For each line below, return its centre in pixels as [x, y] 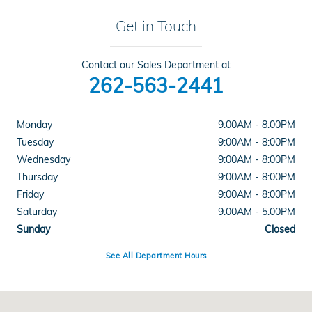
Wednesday [44, 159]
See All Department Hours [156, 256]
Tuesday [35, 142]
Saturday [37, 211]
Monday [34, 124]
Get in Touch [156, 25]
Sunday [33, 229]
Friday [30, 194]
